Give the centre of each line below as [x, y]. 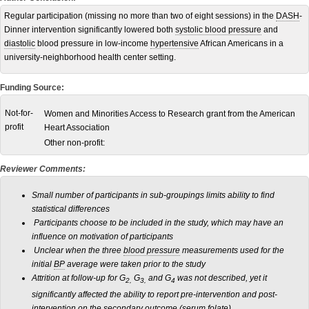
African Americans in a [241, 43]
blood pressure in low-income [93, 43]
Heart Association [77, 127]
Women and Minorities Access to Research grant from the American [170, 113]
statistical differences [71, 209]
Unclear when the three [78, 250]
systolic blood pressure [218, 29]
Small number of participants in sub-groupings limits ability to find [153, 195]
